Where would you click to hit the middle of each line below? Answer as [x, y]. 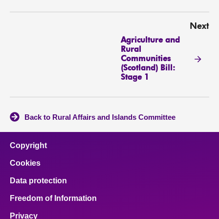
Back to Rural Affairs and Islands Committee [100, 117]
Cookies [25, 163]
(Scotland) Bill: [148, 68]
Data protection [38, 181]
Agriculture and [150, 40]
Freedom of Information [53, 198]
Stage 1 [135, 77]
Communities [145, 59]
